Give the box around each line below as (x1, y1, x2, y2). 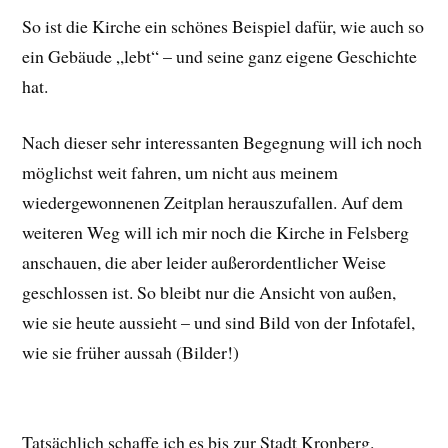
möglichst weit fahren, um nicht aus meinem (22, 160, 339, 185)
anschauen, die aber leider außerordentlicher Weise (22, 250, 387, 275)
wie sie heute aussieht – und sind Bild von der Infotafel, (22, 310, 416, 335)
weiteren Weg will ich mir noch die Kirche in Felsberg (22, 220, 410, 245)
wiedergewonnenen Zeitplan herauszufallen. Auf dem (22, 190, 404, 215)
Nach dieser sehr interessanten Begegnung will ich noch (22, 130, 423, 155)
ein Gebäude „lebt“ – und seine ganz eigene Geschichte (22, 43, 418, 68)
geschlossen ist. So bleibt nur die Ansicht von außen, (22, 280, 397, 305)
